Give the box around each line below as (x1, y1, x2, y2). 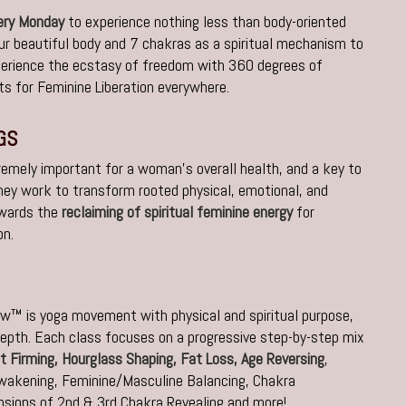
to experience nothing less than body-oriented (64, 11, 347, 33)
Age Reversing (241, 348, 325, 370)
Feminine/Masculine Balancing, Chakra (62, 370, 296, 391)
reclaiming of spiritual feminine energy (62, 201, 294, 223)
